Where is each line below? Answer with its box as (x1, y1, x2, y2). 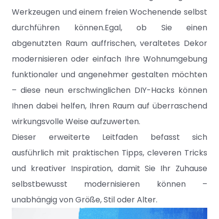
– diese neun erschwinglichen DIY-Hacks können (12, 85, 207, 96)
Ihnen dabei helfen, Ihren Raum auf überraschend (12, 100, 207, 111)
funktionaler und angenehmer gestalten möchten (12, 69, 207, 80)
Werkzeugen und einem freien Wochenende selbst (12, 6, 207, 18)
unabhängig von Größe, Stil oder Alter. (12, 194, 157, 205)
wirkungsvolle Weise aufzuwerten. (12, 116, 140, 127)
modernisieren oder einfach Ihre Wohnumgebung (12, 53, 207, 65)
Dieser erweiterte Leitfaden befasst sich (12, 131, 207, 143)
